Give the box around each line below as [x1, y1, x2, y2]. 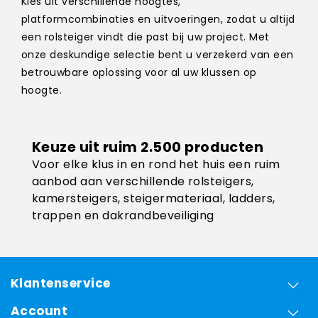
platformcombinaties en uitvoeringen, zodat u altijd [21, 12, 295, 27]
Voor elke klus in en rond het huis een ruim [32, 156, 280, 173]
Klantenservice [11, 275, 111, 292]
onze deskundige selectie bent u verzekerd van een [21, 48, 294, 62]
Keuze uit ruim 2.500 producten [32, 138, 264, 158]
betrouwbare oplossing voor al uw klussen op [21, 65, 257, 80]
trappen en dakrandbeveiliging [32, 207, 214, 224]
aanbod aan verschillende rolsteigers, [32, 173, 254, 190]
